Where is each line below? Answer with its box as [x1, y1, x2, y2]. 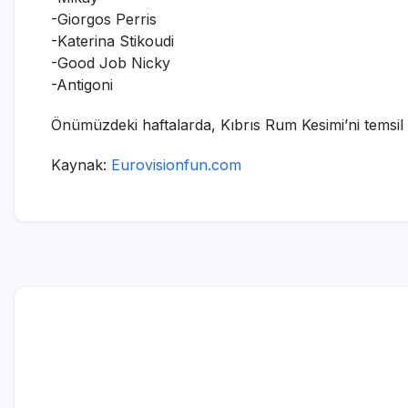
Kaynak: [51, 155, 111, 174]
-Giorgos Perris [51, 9, 157, 28]
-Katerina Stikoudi [51, 31, 174, 50]
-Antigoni [51, 75, 113, 94]
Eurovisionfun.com [111, 155, 241, 174]
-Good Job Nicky [51, 53, 170, 72]
